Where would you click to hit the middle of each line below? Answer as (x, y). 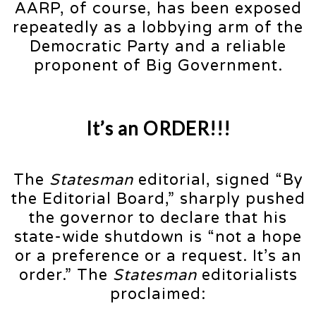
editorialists (247, 275)
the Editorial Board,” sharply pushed (158, 199)
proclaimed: (158, 294)
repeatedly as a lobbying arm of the (158, 27)
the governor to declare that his (158, 218)
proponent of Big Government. (158, 65)
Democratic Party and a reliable (158, 46)
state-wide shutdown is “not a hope (158, 237)
